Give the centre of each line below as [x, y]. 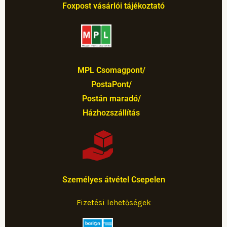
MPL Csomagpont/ [111, 70]
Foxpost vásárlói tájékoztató [113, 6]
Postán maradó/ [111, 99]
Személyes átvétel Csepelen [113, 180]
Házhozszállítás [111, 113]
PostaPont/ [111, 84]
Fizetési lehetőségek [113, 202]
